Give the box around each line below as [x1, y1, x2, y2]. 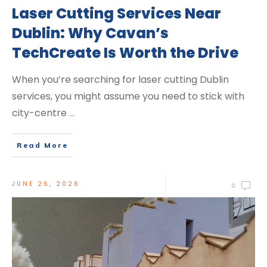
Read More [17, 141, 68, 150]
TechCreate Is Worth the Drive [12, 43, 238, 63]
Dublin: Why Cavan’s [12, 23, 169, 44]
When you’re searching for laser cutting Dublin [12, 73, 229, 87]
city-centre [12, 106, 69, 120]
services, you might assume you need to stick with [12, 89, 244, 104]
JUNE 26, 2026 [12, 179, 80, 189]
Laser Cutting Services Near [12, 4, 221, 24]
